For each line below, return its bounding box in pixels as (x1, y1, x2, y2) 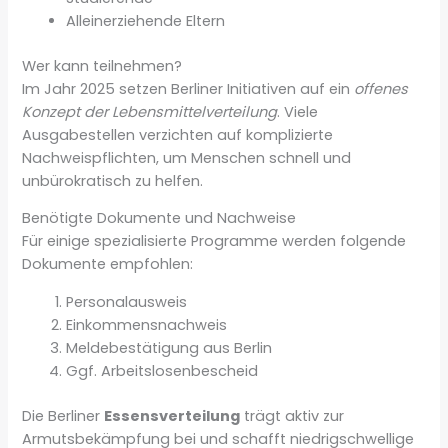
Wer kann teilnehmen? (22, 55, 183, 76)
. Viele (277, 101, 319, 122)
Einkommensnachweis (66, 314, 228, 335)
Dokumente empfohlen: (22, 254, 194, 275)
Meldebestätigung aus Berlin (66, 337, 273, 358)
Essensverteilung (104, 405, 241, 426)
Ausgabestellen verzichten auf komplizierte (22, 124, 334, 145)
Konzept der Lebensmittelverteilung (22, 101, 278, 122)
